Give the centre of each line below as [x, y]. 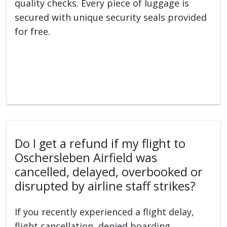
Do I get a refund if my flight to [100, 143]
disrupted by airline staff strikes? [105, 186]
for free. [33, 31]
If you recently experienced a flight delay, [105, 212]
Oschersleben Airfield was [86, 157]
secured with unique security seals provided [111, 17]
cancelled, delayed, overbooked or [109, 172]
